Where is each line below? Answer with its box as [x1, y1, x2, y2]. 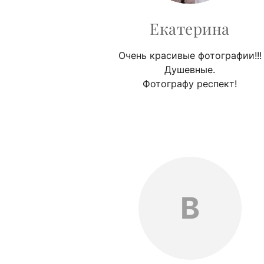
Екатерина [150, 18, 230, 39]
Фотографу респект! [143, 77, 237, 90]
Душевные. [164, 63, 215, 75]
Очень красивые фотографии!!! [118, 49, 262, 61]
